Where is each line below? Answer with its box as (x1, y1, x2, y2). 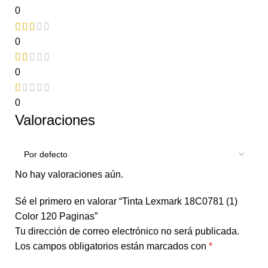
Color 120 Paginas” (15, 211, 98, 222)
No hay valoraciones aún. (15, 169, 123, 180)
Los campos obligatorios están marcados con (15, 241, 209, 252)
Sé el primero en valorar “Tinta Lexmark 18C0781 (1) (15, 196, 237, 207)
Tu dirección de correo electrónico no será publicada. (15, 226, 239, 237)
